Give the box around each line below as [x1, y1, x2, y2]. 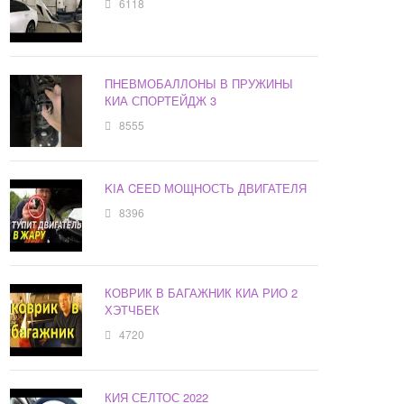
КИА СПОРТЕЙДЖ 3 [105, 92, 217, 110]
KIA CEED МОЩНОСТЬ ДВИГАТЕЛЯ [105, 179, 308, 197]
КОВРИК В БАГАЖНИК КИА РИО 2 [105, 284, 298, 302]
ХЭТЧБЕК [105, 301, 161, 319]
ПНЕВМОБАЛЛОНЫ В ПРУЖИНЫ [105, 75, 294, 93]
